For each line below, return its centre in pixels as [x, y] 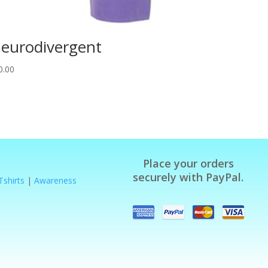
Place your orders [188, 163]
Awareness [55, 180]
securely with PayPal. [188, 177]
